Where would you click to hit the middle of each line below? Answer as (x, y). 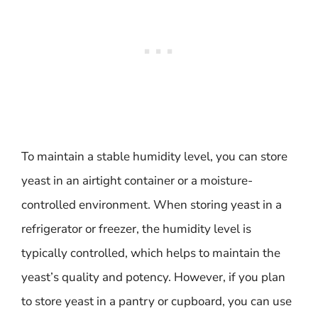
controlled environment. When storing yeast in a (152, 205)
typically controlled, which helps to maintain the (151, 253)
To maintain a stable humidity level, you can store (154, 157)
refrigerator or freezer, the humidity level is (136, 229)
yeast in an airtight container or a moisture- (137, 181)
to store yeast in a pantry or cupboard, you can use (157, 301)
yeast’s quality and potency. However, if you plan (153, 277)
